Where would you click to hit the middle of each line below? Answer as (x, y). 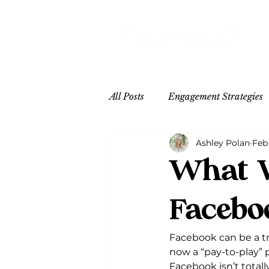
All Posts (127, 96)
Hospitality (237, 144)
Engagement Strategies (216, 96)
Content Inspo (162, 144)
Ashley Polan (223, 143)
